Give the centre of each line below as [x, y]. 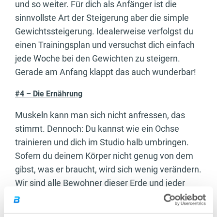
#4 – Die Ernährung [49, 94]
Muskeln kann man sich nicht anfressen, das [100, 115]
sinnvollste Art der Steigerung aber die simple [102, 18]
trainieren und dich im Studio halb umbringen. [102, 142]
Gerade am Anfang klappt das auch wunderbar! [106, 72]
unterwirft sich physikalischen [72, 210]
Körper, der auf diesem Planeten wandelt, [94, 197]
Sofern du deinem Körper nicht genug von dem [104, 156]
